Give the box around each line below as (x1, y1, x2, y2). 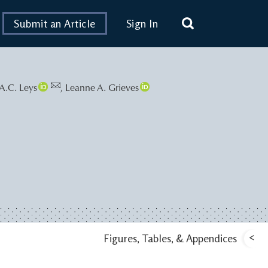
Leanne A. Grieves (65, 83, 139, 93)
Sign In (126, 17, 158, 31)
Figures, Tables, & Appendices (103, 231, 237, 245)
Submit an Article (14, 17, 96, 31)
